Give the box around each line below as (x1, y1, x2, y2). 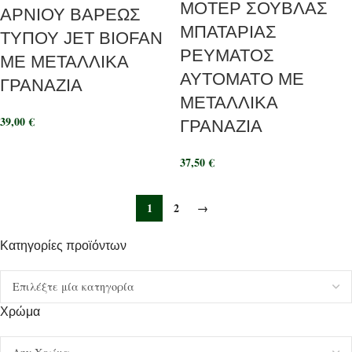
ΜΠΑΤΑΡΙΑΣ (180, 22, 277, 42)
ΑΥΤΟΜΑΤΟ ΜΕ (180, 69, 304, 89)
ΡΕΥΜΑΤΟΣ (180, 46, 274, 65)
